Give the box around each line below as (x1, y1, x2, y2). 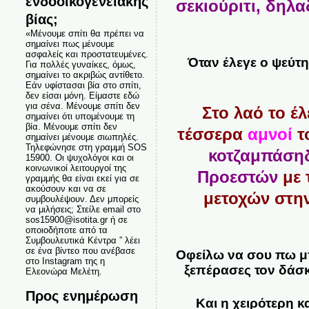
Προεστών (197, 168, 279, 187)
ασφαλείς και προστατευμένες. (25, 49, 148, 59)
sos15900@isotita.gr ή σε (25, 215, 128, 225)
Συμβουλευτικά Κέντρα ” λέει (25, 235, 140, 246)
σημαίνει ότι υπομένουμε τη (25, 111, 134, 121)
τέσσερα (177, 125, 248, 144)
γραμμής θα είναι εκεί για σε (25, 173, 139, 183)
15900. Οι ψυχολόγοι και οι (25, 152, 134, 163)
